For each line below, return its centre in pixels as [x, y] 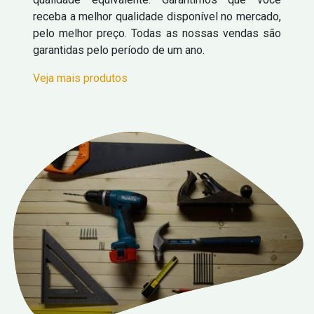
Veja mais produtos [80, 78]
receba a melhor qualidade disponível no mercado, [157, 16]
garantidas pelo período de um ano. [119, 50]
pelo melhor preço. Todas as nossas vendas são [157, 33]
